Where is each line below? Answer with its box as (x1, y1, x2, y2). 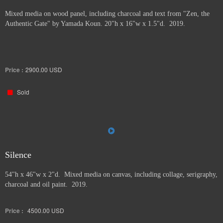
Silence (5, 150, 31, 160)
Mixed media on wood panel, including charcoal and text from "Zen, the (5, 10, 210, 17)
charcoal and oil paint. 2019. (5, 181, 88, 188)
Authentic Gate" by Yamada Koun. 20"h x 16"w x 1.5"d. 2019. (5, 20, 185, 27)
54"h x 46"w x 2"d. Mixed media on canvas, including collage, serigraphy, (5, 171, 218, 178)
